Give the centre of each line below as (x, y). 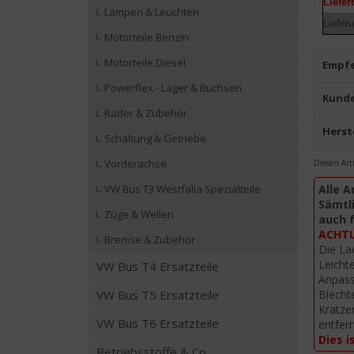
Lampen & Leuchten (152, 12)
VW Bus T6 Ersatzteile (158, 323)
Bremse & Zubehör (150, 239)
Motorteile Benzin (147, 37)
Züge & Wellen (139, 214)
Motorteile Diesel (145, 62)
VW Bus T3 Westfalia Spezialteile (183, 189)
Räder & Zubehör (146, 113)
